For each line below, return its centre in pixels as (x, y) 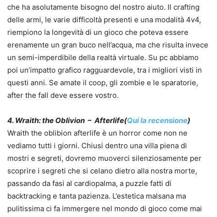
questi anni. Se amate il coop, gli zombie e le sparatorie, (103, 83)
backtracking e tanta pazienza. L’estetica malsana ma (97, 196)
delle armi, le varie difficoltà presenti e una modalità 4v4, (104, 20)
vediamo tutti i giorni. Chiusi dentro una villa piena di (97, 146)
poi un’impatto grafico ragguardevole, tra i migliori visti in (105, 70)
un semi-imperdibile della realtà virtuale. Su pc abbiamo (103, 58)
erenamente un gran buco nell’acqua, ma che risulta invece (108, 45)
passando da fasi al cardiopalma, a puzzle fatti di (89, 184)
